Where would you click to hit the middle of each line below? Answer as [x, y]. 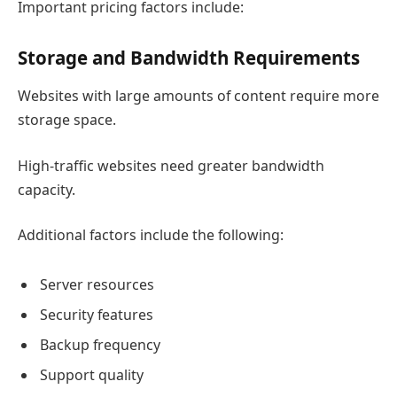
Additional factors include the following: [151, 235]
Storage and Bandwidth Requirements [189, 57]
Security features [97, 314]
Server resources [97, 284]
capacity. [47, 189]
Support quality [92, 374]
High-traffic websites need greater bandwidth [171, 165]
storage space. [67, 119]
